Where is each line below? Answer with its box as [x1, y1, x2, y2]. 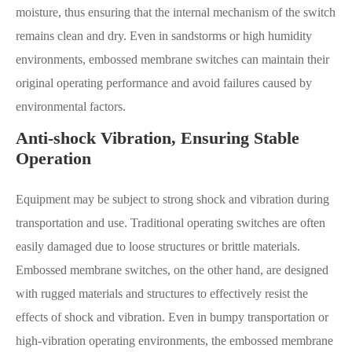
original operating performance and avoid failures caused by [16, 75, 312, 90]
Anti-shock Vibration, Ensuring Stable [16, 127, 299, 148]
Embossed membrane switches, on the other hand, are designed [16, 262, 328, 277]
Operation [16, 148, 91, 168]
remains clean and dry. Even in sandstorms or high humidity [16, 28, 312, 42]
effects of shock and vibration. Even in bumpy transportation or [16, 310, 328, 324]
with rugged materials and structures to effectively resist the [16, 286, 308, 300]
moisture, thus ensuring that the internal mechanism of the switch [16, 5, 335, 19]
